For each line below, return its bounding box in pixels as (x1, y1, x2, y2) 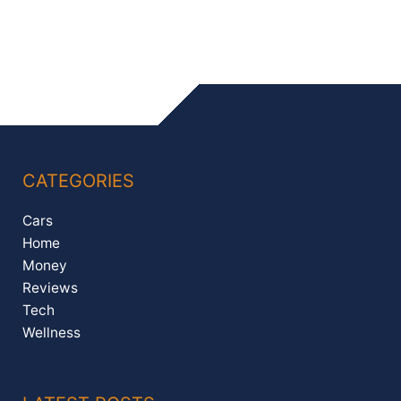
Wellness (22, 324, 81, 342)
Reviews (22, 279, 78, 297)
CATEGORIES (22, 170, 134, 192)
